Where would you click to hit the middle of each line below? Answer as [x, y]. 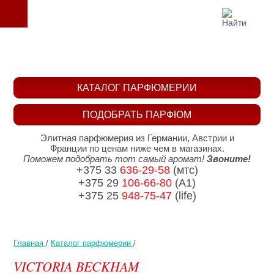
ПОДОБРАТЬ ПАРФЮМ [137, 115]
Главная [29, 243]
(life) [184, 196]
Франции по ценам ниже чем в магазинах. [137, 149]
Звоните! [229, 159]
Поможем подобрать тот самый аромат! [115, 159]
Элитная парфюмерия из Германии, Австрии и [137, 138]
